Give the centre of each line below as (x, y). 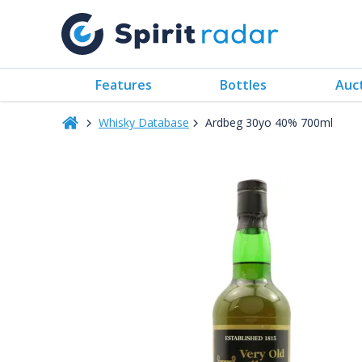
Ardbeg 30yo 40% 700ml (269, 122)
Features (124, 84)
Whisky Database (144, 122)
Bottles (244, 84)
